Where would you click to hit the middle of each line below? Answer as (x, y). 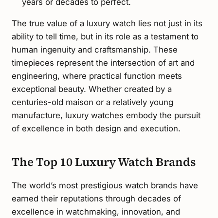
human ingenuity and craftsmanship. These (95, 50)
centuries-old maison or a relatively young (92, 102)
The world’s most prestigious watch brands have (105, 186)
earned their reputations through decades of (96, 199)
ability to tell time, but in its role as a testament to (105, 37)
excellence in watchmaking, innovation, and (96, 212)
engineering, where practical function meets (97, 76)
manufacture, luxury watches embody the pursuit (106, 116)
